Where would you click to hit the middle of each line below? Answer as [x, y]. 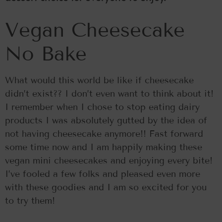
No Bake [46, 54]
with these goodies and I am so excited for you [106, 187]
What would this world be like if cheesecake [99, 80]
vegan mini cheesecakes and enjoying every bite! [109, 160]
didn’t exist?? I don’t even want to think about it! [109, 93]
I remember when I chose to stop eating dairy [102, 107]
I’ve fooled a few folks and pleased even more [103, 174]
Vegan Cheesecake [95, 30]
